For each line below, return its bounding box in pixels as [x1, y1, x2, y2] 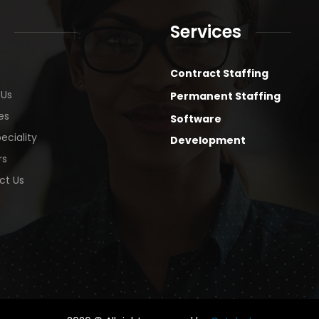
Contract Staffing [170, 66, 268, 80]
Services [170, 20, 241, 43]
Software [170, 112, 221, 126]
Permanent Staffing [170, 89, 281, 103]
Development [170, 133, 246, 147]
